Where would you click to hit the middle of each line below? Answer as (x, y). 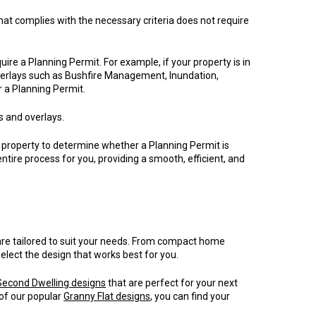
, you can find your (190, 296)
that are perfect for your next (172, 282)
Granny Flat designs (107, 296)
